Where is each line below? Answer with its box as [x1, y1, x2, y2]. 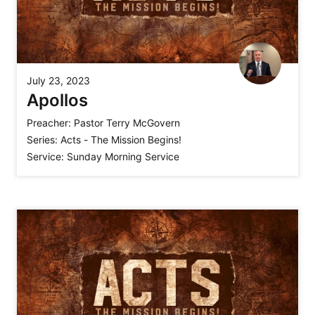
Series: [27, 133, 58, 146]
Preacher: [27, 116, 71, 129]
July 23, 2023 [27, 74, 90, 86]
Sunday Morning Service [67, 150, 179, 162]
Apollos [27, 89, 88, 110]
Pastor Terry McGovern [74, 116, 180, 129]
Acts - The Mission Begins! [60, 133, 181, 146]
